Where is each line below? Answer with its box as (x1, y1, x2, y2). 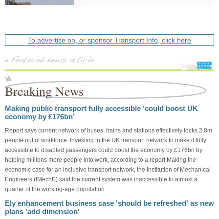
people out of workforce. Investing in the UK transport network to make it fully (5, 136, 206, 144)
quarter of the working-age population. (5, 185, 106, 193)
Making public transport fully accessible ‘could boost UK (5, 104, 198, 112)
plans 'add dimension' (5, 207, 80, 216)
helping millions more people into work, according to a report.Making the (5, 156, 196, 163)
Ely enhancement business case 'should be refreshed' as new (5, 198, 214, 207)
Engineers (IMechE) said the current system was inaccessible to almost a (5, 175, 197, 183)
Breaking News (5, 82, 84, 99)
